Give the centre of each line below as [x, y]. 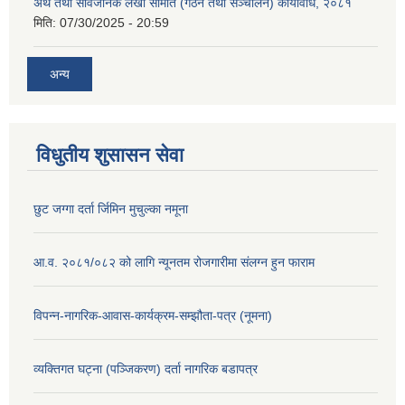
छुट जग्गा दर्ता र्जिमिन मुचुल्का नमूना [111, 208]
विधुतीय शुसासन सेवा [110, 155]
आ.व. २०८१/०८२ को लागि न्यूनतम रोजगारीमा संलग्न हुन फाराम [174, 262]
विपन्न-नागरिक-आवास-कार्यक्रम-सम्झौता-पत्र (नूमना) [153, 315]
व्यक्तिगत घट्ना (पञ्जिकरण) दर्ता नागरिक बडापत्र [146, 368]
